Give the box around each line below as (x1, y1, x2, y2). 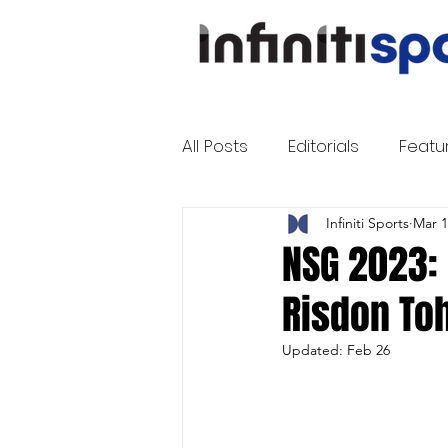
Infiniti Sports (326, 214, 409, 233)
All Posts (182, 134, 248, 159)
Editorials (288, 134, 359, 159)
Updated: (282, 340, 347, 359)
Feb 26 (347, 340, 390, 359)
